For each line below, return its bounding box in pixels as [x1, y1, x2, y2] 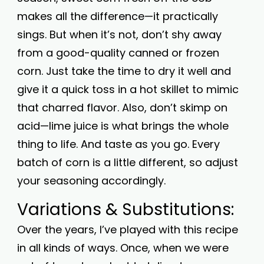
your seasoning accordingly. [17, 173, 166, 188]
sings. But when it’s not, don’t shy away [17, 27, 222, 42]
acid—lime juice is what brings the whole [17, 118, 229, 133]
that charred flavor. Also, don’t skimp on [17, 100, 227, 115]
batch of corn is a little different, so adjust [17, 155, 238, 170]
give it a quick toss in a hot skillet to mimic [17, 82, 239, 97]
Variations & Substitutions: [17, 198, 234, 221]
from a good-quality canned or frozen [17, 45, 219, 60]
